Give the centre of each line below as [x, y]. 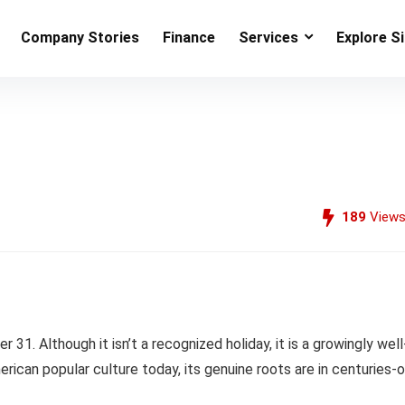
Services [268, 37]
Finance [189, 37]
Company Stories [80, 37]
